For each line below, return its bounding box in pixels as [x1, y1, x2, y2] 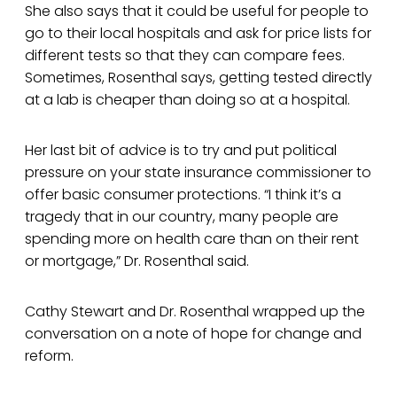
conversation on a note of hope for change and [25, 323, 362, 345]
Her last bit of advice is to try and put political [25, 140, 337, 161]
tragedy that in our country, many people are [25, 206, 339, 228]
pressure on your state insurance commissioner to [25, 162, 371, 183]
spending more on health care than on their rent [25, 229, 359, 250]
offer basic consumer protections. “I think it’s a [25, 184, 341, 206]
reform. [25, 346, 74, 367]
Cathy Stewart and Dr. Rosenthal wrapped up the [25, 301, 365, 323]
